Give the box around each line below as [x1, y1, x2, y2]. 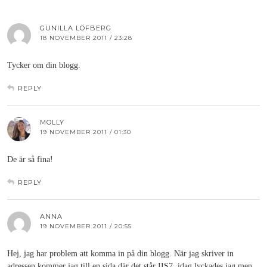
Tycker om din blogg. [7, 61, 80, 70]
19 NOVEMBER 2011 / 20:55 [40, 222, 132, 231]
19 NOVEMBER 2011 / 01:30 [40, 128, 131, 136]
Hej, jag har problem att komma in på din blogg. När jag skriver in [7, 249, 234, 259]
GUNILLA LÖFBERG [40, 24, 111, 33]
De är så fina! [7, 155, 53, 164]
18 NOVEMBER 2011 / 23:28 [40, 34, 132, 42]
